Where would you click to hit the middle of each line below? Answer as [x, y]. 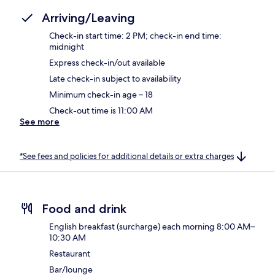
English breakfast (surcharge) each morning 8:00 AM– [152, 227]
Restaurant [70, 254]
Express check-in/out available [107, 62]
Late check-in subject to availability [115, 78]
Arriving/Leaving [88, 17]
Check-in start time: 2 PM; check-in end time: [135, 35]
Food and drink [84, 209]
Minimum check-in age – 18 [101, 94]
